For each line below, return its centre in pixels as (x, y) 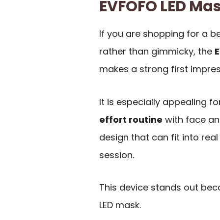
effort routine (131, 119)
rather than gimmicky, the (157, 52)
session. (117, 155)
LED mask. (120, 205)
